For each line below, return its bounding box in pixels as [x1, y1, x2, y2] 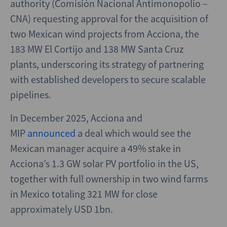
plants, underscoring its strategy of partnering [10, 58, 204, 70]
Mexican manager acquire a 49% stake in [10, 142, 181, 155]
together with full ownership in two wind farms [10, 172, 208, 185]
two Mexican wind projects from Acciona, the [10, 27, 199, 40]
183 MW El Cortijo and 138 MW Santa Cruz [10, 43, 184, 55]
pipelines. [10, 88, 51, 101]
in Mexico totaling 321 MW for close [10, 187, 158, 200]
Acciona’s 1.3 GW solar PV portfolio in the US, [10, 157, 199, 170]
